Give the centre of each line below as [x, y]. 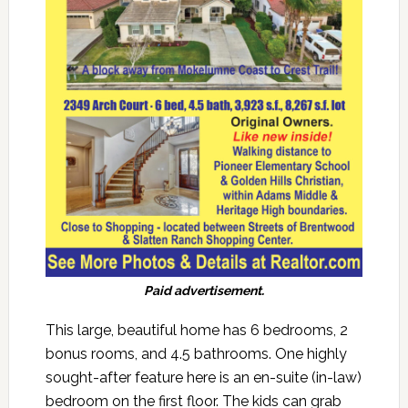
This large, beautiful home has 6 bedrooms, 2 [196, 330]
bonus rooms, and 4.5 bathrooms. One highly [196, 353]
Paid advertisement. [204, 290]
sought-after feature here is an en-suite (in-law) [203, 377]
